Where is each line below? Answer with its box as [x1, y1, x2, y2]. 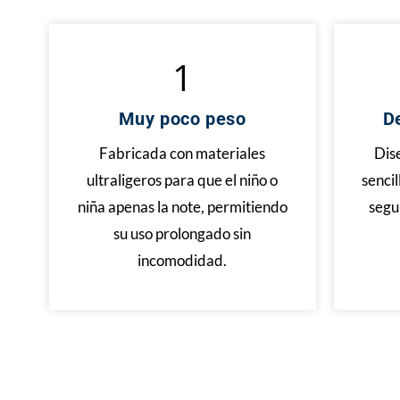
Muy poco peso [118, 108, 246, 129]
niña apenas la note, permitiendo [77, 197, 287, 216]
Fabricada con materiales [99, 144, 266, 162]
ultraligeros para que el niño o [87, 171, 279, 189]
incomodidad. [137, 251, 228, 270]
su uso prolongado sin [113, 224, 252, 243]
